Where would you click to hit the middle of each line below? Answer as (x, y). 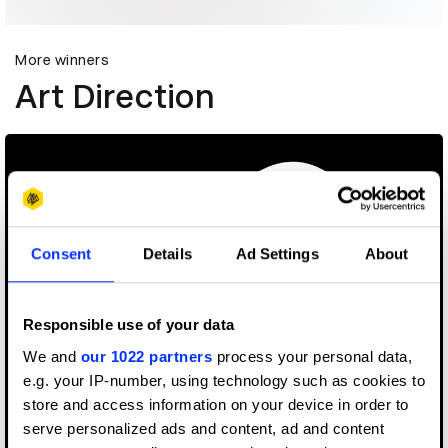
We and (52, 356)
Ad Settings (277, 254)
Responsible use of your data (128, 325)
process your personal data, (312, 356)
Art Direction (115, 97)
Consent (61, 254)
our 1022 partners (146, 356)
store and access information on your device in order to (216, 404)
